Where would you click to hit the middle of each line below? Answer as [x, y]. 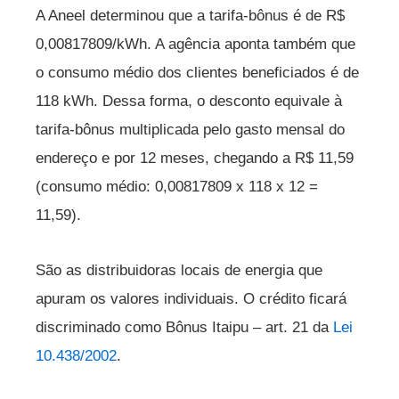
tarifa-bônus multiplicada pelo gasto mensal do [190, 130]
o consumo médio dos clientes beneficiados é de [197, 73]
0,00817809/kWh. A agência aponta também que [195, 44]
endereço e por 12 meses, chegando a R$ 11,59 [195, 158]
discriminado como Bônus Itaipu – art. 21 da [184, 327]
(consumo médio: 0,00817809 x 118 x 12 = [177, 187]
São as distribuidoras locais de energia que [179, 270]
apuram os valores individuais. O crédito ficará [191, 298]
